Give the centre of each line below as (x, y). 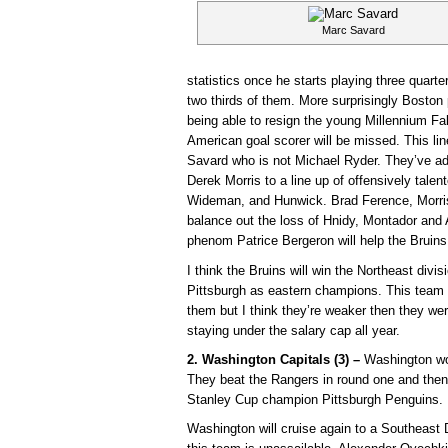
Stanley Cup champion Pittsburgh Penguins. (315, 399)
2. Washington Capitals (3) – (275, 359)
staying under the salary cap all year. (293, 330)
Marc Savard (353, 30)
